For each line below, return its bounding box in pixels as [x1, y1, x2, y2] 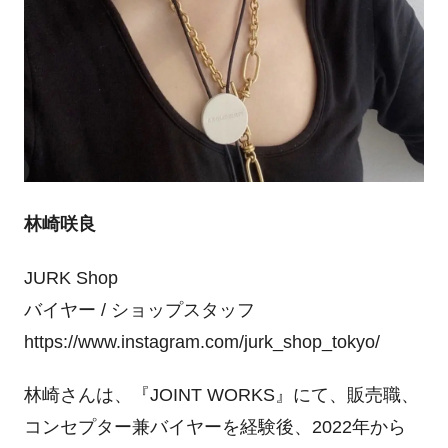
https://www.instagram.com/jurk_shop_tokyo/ [23, 331, 380, 352]
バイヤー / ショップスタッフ [23, 299, 255, 320]
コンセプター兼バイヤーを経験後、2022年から [23, 417, 406, 438]
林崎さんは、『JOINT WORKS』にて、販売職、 [23, 385, 419, 406]
